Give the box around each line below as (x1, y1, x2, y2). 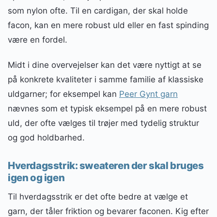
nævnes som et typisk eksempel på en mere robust (8, 103, 207, 113)
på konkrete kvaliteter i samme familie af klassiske (8, 74, 203, 84)
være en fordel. (8, 34, 67, 45)
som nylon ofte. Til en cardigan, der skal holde (8, 5, 188, 15)
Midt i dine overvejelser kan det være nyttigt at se (8, 60, 201, 70)
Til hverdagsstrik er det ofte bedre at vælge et (8, 192, 188, 202)
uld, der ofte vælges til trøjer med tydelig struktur (8, 118, 199, 128)
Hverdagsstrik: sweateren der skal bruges (8, 159, 204, 172)
